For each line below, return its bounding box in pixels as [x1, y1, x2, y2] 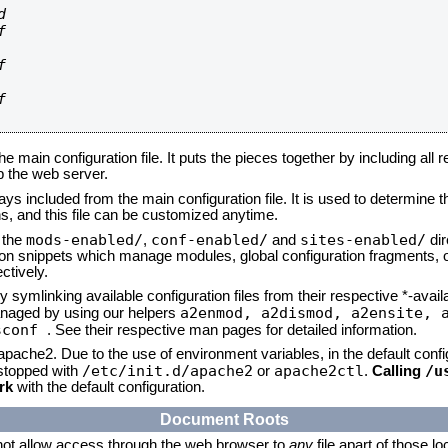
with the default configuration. [13, 379, 205, 395]
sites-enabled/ [300, 231, 426, 248]
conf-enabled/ [151, 231, 268, 248]
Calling [372, 363, 425, 379]
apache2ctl [274, 362, 364, 379]
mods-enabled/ [26, 231, 143, 248]
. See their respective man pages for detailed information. [47, 322, 417, 338]
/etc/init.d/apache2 [82, 362, 253, 379]
